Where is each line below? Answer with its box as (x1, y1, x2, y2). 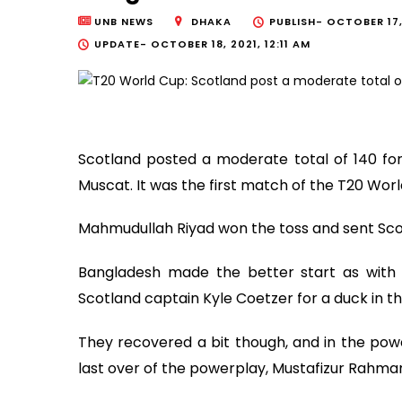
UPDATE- (94, 37, 151, 52)
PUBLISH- (269, 14, 327, 30)
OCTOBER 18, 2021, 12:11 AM (151, 37, 310, 52)
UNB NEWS (94, 14, 153, 30)
